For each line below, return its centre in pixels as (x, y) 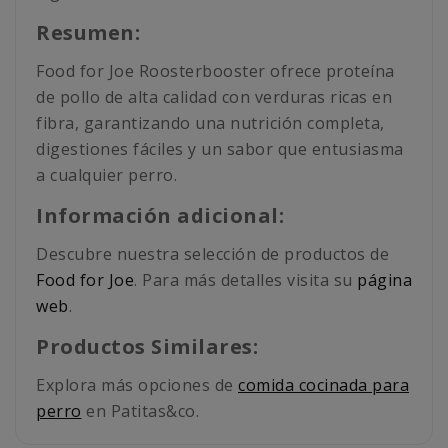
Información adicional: (160, 216)
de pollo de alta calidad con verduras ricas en (214, 97)
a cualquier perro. (106, 175)
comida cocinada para (323, 385)
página (384, 280)
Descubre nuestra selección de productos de (212, 254)
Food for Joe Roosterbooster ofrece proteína (215, 71)
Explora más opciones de (137, 385)
